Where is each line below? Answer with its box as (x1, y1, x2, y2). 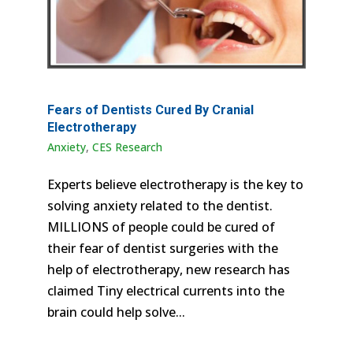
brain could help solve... (46, 303, 185, 321)
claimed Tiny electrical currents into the (46, 281, 284, 299)
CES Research (91, 139, 162, 154)
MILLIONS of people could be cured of (46, 217, 275, 236)
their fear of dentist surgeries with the (46, 239, 278, 257)
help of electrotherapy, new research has (46, 260, 290, 278)
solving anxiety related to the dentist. (46, 196, 273, 214)
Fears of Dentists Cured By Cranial (46, 102, 254, 117)
